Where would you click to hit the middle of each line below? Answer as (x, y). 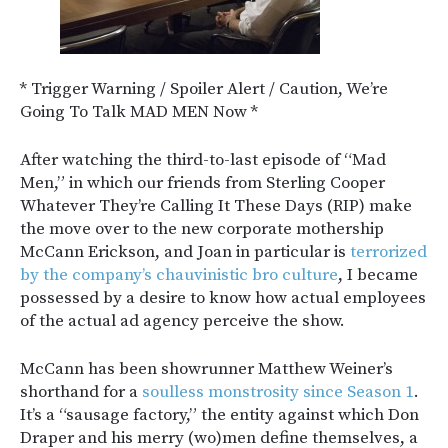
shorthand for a (81, 392)
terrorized (388, 252)
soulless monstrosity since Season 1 (278, 392)
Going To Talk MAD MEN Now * (139, 112)
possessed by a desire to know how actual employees (223, 298)
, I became (378, 275)
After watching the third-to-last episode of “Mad (203, 160)
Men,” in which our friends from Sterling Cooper (202, 183)
